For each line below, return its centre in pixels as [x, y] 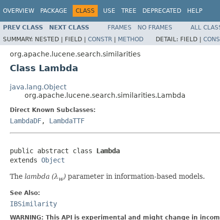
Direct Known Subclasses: [53, 110]
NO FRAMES [155, 27]
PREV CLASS [23, 27]
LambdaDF [26, 121]
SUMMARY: [19, 39]
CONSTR [100, 39]
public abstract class [53, 151]
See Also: [25, 193]
